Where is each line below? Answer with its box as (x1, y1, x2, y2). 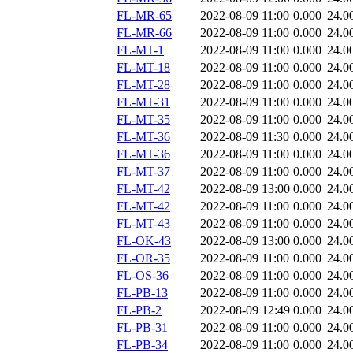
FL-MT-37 (117, 165, 170, 179)
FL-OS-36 (117, 269, 169, 283)
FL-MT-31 (117, 95, 170, 110)
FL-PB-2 (117, 303, 162, 318)
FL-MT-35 (117, 113, 170, 127)
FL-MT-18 (117, 61, 170, 75)
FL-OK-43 (117, 234, 171, 248)
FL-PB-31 (117, 321, 168, 335)
